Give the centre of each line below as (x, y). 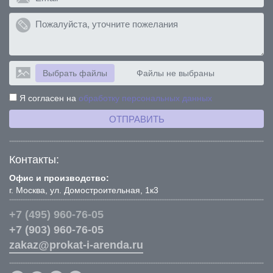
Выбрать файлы (75, 73)
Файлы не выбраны (175, 73)
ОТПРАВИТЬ (136, 119)
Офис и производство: (59, 178)
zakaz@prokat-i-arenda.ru (76, 245)
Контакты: (34, 160)
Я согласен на (48, 98)
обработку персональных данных (145, 98)
